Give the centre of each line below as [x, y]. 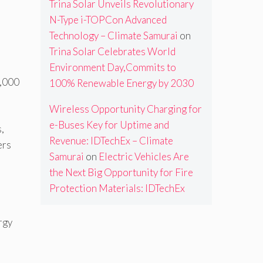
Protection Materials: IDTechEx [117, 188]
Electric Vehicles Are [144, 157]
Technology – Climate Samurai [113, 36]
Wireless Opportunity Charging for [125, 109]
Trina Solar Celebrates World [112, 52]
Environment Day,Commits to [112, 68]
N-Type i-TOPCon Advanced [108, 20]
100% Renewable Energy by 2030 [121, 83]
